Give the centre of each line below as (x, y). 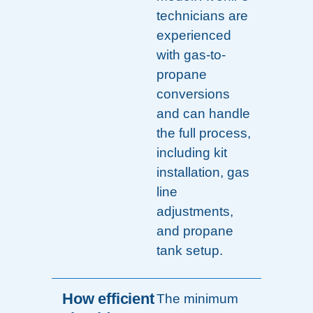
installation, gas (203, 173)
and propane (195, 231)
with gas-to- (191, 55)
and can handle (203, 114)
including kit (192, 153)
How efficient (108, 299)
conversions (193, 94)
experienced (194, 36)
